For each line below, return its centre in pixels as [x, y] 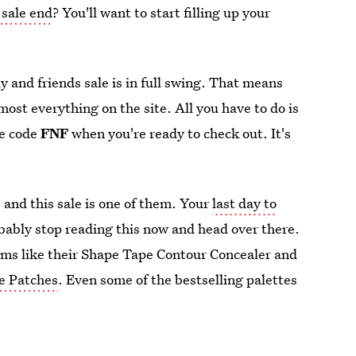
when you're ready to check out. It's [180, 133]
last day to [245, 203]
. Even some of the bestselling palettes [178, 279]
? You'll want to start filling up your [162, 12]
